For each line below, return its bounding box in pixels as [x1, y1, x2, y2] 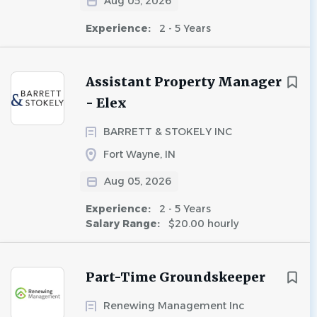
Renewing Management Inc [103, 299, 244, 312]
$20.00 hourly [166, 217, 238, 230]
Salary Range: [86, 217, 163, 230]
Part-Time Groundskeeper [86, 269, 265, 285]
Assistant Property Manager [86, 74, 282, 90]
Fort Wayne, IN [103, 148, 175, 161]
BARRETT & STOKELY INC [103, 125, 232, 138]
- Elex [86, 95, 127, 111]
